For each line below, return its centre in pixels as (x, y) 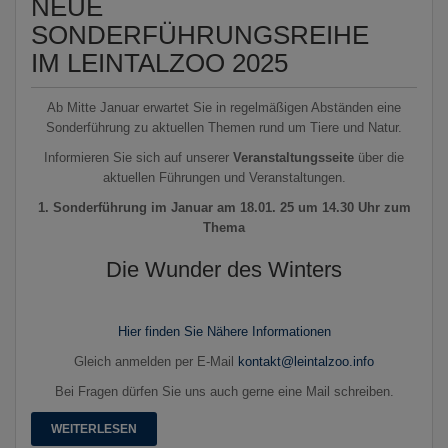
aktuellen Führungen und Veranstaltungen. (224, 178)
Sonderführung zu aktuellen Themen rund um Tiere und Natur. (224, 128)
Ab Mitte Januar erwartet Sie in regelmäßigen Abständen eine (224, 108)
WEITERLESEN (94, 429)
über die (379, 158)
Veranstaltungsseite (293, 158)
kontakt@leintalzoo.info (306, 362)
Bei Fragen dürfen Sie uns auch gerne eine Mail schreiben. (224, 392)
